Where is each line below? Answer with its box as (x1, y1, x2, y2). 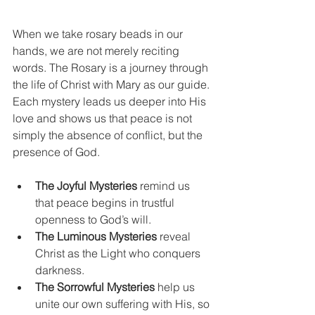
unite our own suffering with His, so (35, 297, 212, 311)
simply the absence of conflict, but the (13, 128, 205, 142)
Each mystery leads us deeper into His (13, 94, 209, 108)
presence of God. (13, 145, 100, 159)
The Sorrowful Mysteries (35, 280, 155, 294)
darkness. (35, 263, 84, 277)
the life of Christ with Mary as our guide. (13, 77, 212, 91)
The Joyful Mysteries (35, 179, 137, 193)
